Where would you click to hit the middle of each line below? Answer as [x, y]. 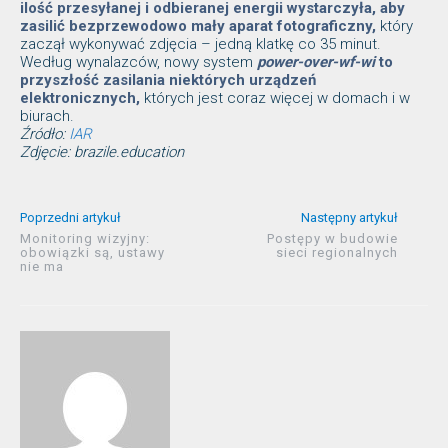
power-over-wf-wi [316, 62]
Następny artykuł [349, 218]
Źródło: [44, 134]
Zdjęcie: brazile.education [102, 152]
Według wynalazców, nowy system [138, 62]
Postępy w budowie [332, 239]
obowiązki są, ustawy [92, 253]
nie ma [42, 267]
